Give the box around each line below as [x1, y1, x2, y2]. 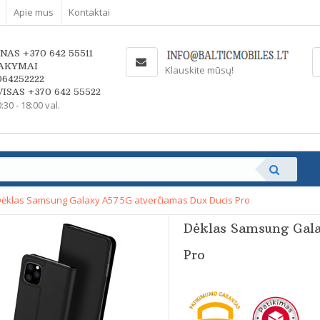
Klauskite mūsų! [164, 64, 234, 77]
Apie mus [14, 6, 54, 19]
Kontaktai [69, 6, 110, 19]
